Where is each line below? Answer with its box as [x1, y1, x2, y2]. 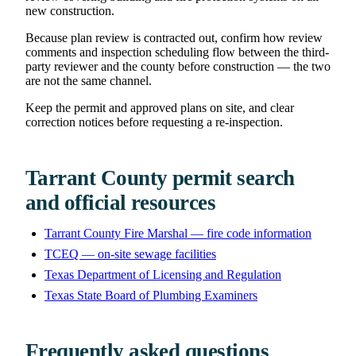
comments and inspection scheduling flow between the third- [25, 44, 329, 59]
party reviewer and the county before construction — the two [25, 59, 331, 73]
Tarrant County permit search [25, 165, 295, 190]
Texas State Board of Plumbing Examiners [44, 288, 257, 302]
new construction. [25, 3, 114, 17]
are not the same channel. [25, 73, 152, 87]
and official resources [25, 190, 216, 215]
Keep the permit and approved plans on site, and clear [25, 100, 294, 114]
